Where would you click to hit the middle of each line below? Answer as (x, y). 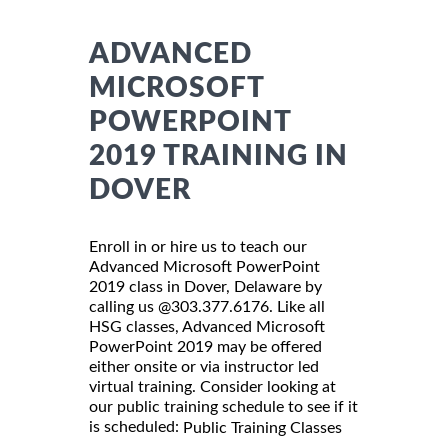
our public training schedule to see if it (223, 406)
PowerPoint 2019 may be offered (205, 346)
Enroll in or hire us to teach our (198, 246)
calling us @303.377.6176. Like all (207, 306)
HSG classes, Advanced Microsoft (207, 326)
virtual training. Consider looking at (212, 386)
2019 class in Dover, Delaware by (205, 286)
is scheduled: (136, 426)
